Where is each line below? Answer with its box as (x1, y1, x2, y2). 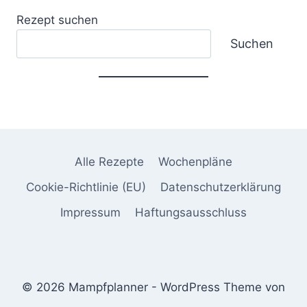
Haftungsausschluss (134, 206, 247, 220)
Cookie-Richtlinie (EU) (26, 180, 147, 195)
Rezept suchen (16, 12, 98, 27)
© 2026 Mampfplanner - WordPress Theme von (22, 280, 285, 295)
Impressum (60, 206, 121, 220)
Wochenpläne (158, 154, 232, 169)
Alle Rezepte (75, 154, 145, 169)
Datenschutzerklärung (160, 180, 281, 195)
